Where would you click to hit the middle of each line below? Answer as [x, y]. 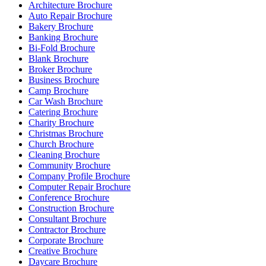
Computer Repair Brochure [80, 187]
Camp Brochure [58, 91]
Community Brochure [69, 166]
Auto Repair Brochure [70, 16]
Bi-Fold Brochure [62, 48]
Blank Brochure [58, 59]
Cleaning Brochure [64, 155]
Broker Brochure [60, 69]
